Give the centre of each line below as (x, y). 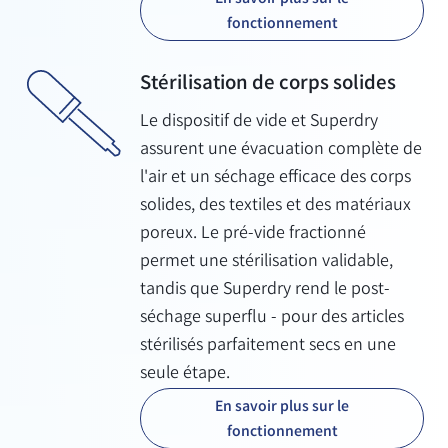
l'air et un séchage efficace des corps (275, 178)
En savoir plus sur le (282, 408)
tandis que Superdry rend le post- (265, 290)
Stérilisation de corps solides (268, 84)
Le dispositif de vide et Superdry (259, 122)
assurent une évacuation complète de (281, 150)
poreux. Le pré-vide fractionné (253, 234)
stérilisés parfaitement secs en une (268, 346)
